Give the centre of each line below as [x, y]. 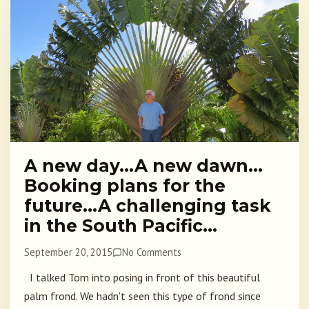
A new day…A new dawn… [143, 166]
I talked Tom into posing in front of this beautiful [142, 278]
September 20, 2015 [68, 252]
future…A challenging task [148, 206]
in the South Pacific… [121, 226]
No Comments [152, 252]
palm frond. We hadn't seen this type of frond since [142, 296]
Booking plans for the [125, 186]
